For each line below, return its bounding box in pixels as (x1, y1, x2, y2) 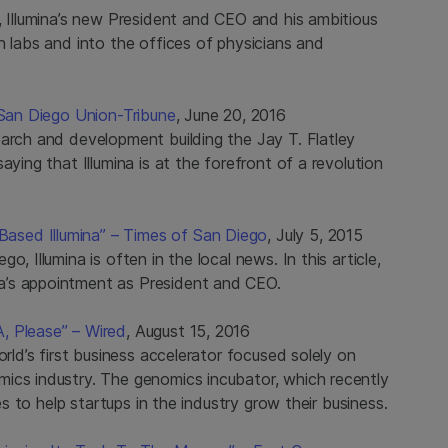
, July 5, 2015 (267, 224, 363, 245)
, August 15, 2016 (126, 320, 251, 341)
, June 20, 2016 (175, 104, 286, 125)
